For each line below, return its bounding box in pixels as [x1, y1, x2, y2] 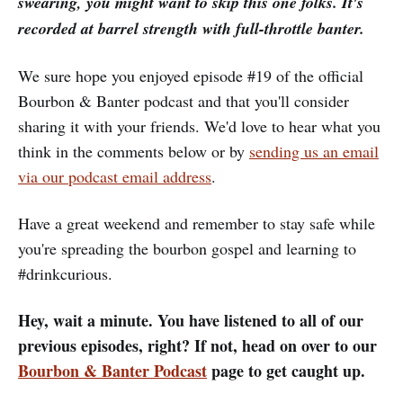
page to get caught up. [207, 358, 365, 382]
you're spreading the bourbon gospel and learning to [18, 237, 356, 259]
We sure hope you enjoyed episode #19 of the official [18, 64, 363, 86]
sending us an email [249, 139, 379, 162]
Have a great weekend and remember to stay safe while [18, 211, 375, 234]
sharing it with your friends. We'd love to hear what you [18, 114, 381, 137]
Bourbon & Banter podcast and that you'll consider [18, 89, 349, 112]
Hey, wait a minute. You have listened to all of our [18, 308, 363, 332]
